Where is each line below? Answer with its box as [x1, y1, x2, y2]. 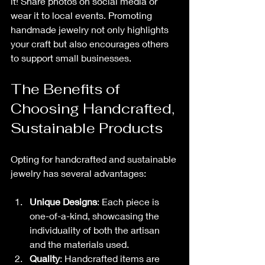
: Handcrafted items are [60, 252, 162, 264]
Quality [30, 252, 60, 264]
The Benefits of [11, 79, 123, 98]
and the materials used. [30, 238, 129, 250]
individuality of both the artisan [30, 224, 162, 235]
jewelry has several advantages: [11, 167, 146, 179]
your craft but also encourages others [11, 37, 171, 49]
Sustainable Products [11, 118, 163, 137]
